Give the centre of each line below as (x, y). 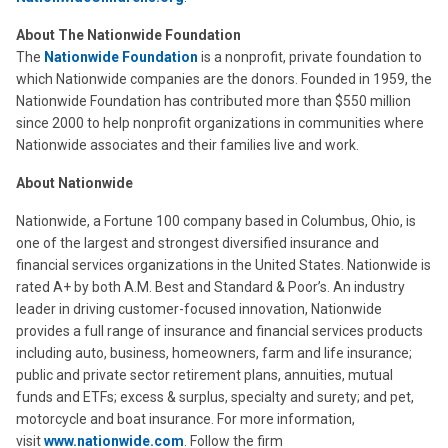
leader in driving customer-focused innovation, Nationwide (199, 309)
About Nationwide (74, 183)
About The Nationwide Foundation (128, 35)
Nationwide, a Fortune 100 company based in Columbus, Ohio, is (216, 221)
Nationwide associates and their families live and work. (187, 145)
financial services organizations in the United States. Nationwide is (223, 265)
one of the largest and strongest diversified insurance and (197, 243)
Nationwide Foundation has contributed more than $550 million (213, 101)
